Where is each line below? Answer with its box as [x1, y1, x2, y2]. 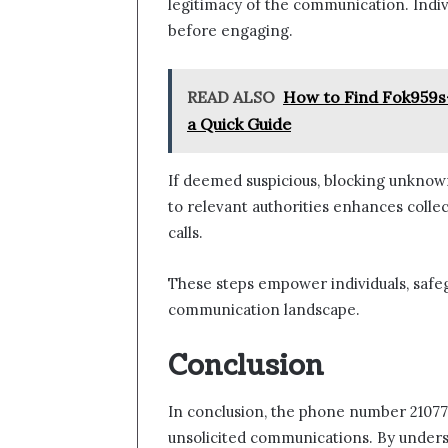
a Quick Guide [187, 114, 291, 135]
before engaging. [168, 21, 293, 41]
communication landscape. [168, 300, 360, 320]
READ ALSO [187, 87, 275, 108]
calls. [168, 223, 203, 243]
